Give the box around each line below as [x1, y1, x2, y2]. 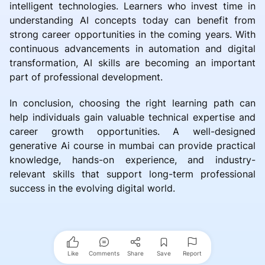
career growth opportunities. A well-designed [9, 125, 256, 137]
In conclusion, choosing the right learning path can [9, 96, 256, 109]
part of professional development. [9, 70, 163, 83]
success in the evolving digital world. [9, 182, 175, 194]
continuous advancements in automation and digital [9, 42, 256, 54]
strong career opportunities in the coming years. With [9, 28, 256, 40]
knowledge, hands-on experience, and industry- [9, 153, 256, 166]
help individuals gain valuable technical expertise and [9, 111, 256, 123]
